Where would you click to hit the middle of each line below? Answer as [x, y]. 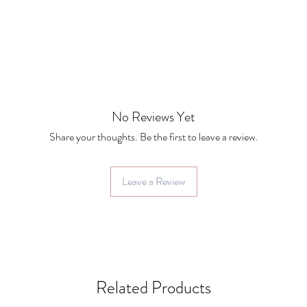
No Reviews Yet [153, 117]
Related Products [153, 288]
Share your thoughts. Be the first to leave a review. [153, 137]
